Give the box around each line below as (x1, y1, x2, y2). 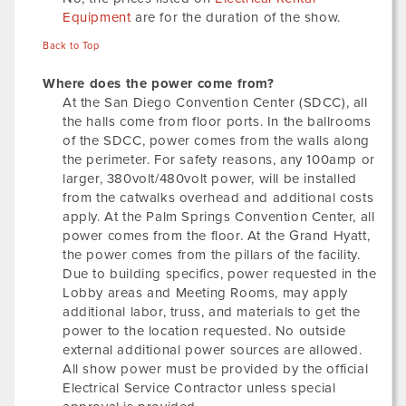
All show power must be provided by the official (63, 361, 369, 377)
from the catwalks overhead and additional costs (63, 189, 374, 206)
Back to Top (43, 40, 100, 52)
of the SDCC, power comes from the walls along (63, 132, 371, 149)
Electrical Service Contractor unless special (63, 380, 336, 396)
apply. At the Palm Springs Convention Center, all (63, 208, 375, 225)
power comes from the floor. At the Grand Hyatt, (63, 227, 371, 244)
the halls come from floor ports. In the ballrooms (63, 113, 372, 130)
